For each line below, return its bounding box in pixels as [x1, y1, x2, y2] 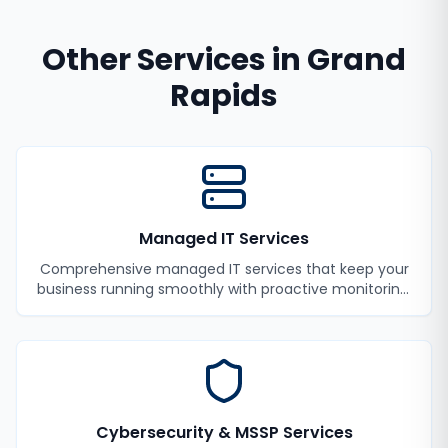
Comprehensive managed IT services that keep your [39, 259, 409, 279]
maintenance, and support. [128, 299, 320, 319]
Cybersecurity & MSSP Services [95, 421, 353, 444]
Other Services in [42, 39, 307, 81]
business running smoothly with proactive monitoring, [36, 279, 412, 299]
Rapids [170, 75, 278, 117]
